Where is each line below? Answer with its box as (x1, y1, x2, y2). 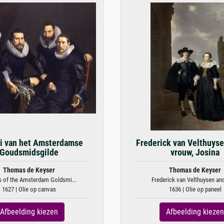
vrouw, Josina (170, 147, 219, 157)
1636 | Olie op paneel (168, 185, 221, 193)
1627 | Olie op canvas (2, 185, 56, 193)
